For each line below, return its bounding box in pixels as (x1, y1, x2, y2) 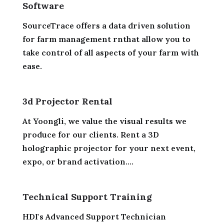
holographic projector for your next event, (22, 142, 195, 153)
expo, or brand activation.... (22, 156, 133, 166)
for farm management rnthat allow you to (22, 33, 190, 44)
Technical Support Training (22, 190, 152, 202)
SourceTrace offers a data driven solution (22, 20, 190, 30)
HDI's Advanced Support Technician (22, 211, 166, 221)
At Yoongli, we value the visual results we (22, 115, 186, 126)
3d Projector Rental (22, 95, 112, 107)
